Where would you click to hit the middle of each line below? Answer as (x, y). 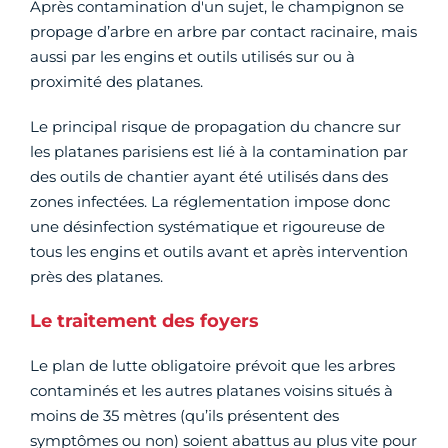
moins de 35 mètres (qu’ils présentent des (184, 415)
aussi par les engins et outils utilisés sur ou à (192, 56)
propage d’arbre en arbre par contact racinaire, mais (223, 31)
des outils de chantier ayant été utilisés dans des (209, 176)
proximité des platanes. (116, 81)
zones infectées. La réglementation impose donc (210, 201)
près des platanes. (96, 276)
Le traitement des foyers (144, 320)
